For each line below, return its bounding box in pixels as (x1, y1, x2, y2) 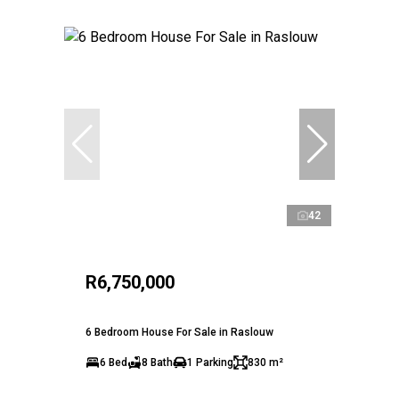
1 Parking (187, 355, 233, 369)
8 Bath (142, 355, 173, 369)
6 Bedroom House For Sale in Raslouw (85, 325, 273, 338)
